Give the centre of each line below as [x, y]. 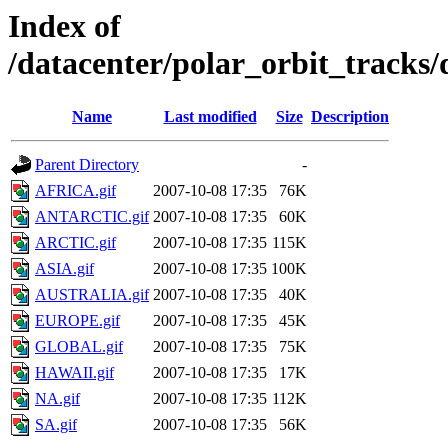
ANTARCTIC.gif [92, 217]
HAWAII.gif [74, 373]
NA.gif [57, 399]
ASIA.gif [64, 269]
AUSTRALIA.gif [92, 295]
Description [350, 117]
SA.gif [56, 425]
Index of [64, 26]
